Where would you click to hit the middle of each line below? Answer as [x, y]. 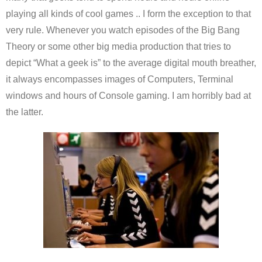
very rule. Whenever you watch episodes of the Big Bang [123, 30]
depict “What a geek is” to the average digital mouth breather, [131, 63]
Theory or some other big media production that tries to [118, 46]
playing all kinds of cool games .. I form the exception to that [128, 14]
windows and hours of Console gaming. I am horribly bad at [128, 96]
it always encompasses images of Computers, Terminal [120, 79]
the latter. [25, 112]
